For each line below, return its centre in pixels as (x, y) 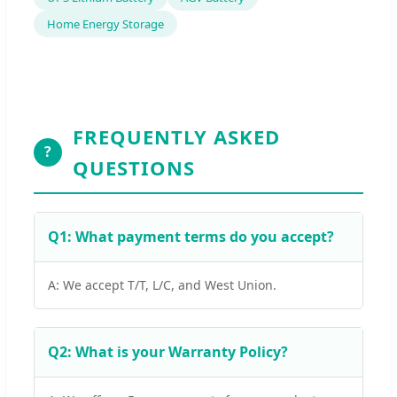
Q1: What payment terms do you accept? (191, 236)
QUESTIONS (134, 167)
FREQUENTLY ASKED (176, 136)
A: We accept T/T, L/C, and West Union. (162, 284)
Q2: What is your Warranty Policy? (168, 351)
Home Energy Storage (105, 23)
